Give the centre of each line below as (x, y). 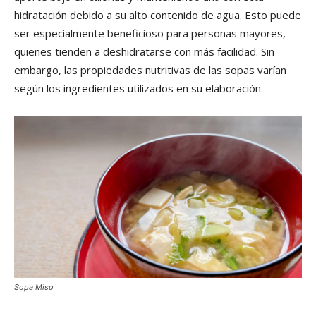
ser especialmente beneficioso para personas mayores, (150, 34)
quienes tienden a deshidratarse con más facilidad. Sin (144, 52)
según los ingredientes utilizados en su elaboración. (139, 89)
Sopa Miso (34, 287)
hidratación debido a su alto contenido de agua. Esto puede (158, 15)
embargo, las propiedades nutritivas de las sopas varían (150, 70)
